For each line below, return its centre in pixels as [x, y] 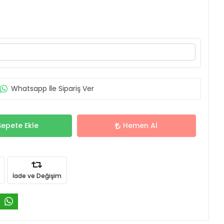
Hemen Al [140, 125]
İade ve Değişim [37, 175]
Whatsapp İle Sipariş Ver [52, 88]
